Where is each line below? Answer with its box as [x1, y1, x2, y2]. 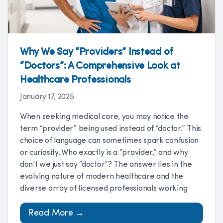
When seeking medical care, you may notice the [20, 113, 189, 121]
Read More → [28, 209, 85, 218]
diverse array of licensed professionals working [20, 185, 188, 193]
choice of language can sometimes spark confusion [20, 137, 199, 145]
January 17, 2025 [20, 93, 74, 101]
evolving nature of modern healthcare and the [20, 173, 184, 181]
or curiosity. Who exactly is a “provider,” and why [20, 149, 188, 157]
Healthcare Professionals [20, 75, 131, 85]
